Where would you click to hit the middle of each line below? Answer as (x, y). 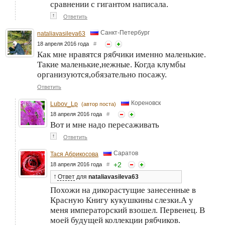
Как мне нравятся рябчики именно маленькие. (122, 54)
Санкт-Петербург (125, 32)
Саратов (126, 153)
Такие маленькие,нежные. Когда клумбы (111, 64)
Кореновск (146, 103)
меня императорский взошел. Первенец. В (128, 210)
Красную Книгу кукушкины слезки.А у (122, 200)
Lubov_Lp (64, 104)
